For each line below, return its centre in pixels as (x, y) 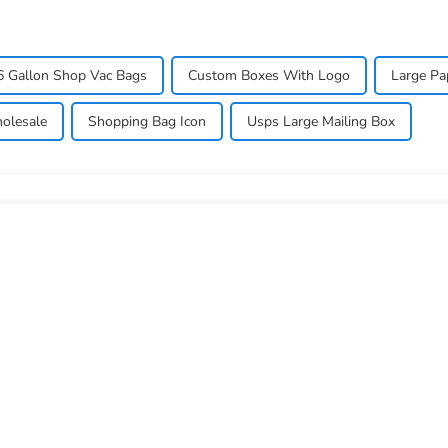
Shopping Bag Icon (147, 122)
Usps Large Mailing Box (321, 122)
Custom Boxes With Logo (269, 76)
